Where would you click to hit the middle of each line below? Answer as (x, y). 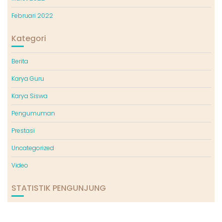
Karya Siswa (29, 96)
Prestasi (23, 131)
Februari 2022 (32, 16)
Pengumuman (33, 113)
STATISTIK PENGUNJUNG (58, 188)
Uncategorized (32, 148)
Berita (20, 61)
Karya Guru (28, 79)
